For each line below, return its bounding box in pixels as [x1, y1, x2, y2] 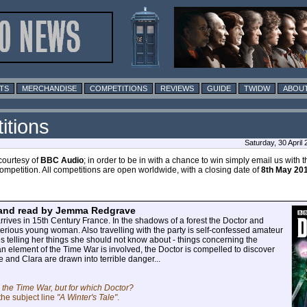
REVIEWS [160, 84, 194, 93]
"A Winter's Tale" [57, 292, 117, 302]
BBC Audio [40, 155, 84, 165]
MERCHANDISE [22, 84, 77, 93]
